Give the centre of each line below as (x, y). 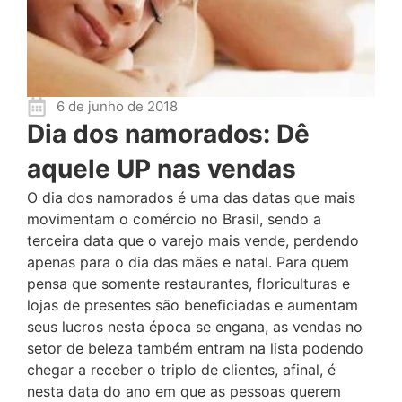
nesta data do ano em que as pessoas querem (184, 391)
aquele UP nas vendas (162, 169)
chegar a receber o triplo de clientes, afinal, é (181, 370)
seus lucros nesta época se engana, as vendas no (195, 327)
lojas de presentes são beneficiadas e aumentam (192, 305)
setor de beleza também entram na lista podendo (195, 348)
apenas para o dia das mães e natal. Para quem (188, 262)
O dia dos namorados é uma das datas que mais (191, 197)
